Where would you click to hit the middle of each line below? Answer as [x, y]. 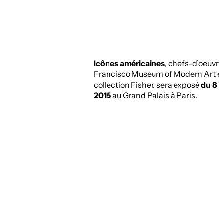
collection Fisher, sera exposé [147, 85]
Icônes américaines [129, 63]
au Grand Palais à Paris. [154, 96]
